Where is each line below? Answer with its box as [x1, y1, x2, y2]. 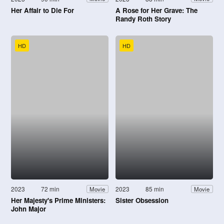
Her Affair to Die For [11, 5, 74, 15]
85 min [145, 184, 164, 193]
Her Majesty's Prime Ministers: [11, 195, 105, 205]
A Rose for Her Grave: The [115, 5, 197, 15]
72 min [41, 184, 60, 193]
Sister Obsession [115, 195, 168, 205]
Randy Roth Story [115, 13, 171, 23]
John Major [11, 204, 46, 214]
